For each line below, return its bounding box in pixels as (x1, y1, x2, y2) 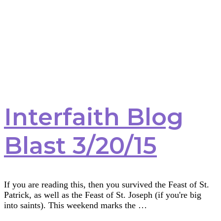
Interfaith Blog (4, 102, 184, 131)
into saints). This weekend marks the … (4, 200, 147, 210)
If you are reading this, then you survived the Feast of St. (4, 179, 209, 189)
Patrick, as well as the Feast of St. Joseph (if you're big (4, 189, 201, 200)
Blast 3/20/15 (4, 131, 157, 160)
